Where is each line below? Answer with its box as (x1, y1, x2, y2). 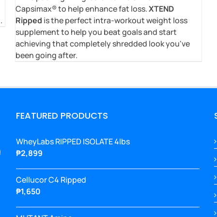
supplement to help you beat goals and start (15, 26, 177, 37)
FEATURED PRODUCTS (16, 109, 108, 122)
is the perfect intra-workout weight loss (42, 15, 187, 26)
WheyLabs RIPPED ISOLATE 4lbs (16, 136, 130, 147)
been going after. (15, 49, 77, 61)
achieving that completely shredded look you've (15, 38, 190, 49)
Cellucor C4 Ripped (16, 174, 86, 185)
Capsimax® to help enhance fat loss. (15, 3, 149, 14)
